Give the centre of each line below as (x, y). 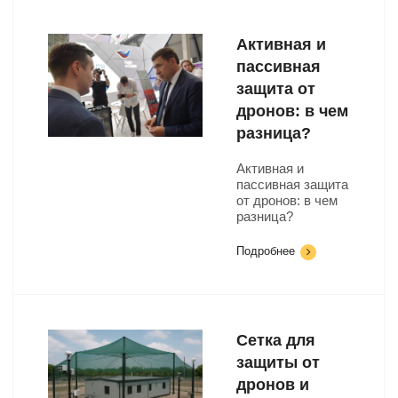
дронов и (273, 385)
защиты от (278, 362)
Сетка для (276, 340)
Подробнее (266, 251)
